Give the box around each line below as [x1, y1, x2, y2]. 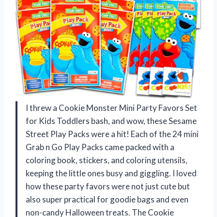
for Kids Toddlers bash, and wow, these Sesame [26, 116, 197, 126]
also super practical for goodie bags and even [26, 194, 188, 205]
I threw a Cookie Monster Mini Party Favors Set [26, 103, 197, 113]
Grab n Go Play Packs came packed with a [26, 142, 174, 153]
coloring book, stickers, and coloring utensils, [26, 155, 187, 166]
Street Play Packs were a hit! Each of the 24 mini [26, 129, 199, 139]
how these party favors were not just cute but [26, 181, 190, 192]
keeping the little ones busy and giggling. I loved [26, 168, 197, 179]
